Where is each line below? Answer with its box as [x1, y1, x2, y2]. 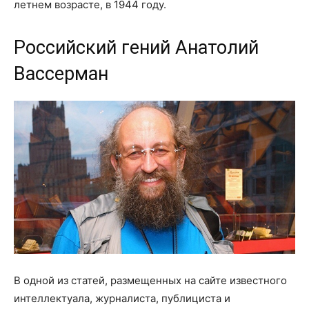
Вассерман [14, 62, 108, 85]
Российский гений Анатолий [14, 36, 259, 59]
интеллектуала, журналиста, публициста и [14, 291, 230, 305]
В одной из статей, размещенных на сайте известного [14, 273, 287, 287]
